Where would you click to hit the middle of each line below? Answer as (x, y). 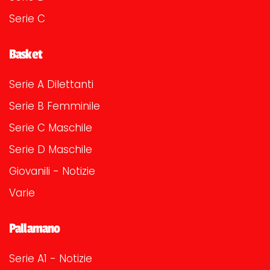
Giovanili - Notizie (52, 171)
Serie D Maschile (51, 150)
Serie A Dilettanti (51, 85)
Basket (26, 55)
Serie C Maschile (51, 128)
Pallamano (35, 229)
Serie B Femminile (55, 106)
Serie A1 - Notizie (51, 259)
